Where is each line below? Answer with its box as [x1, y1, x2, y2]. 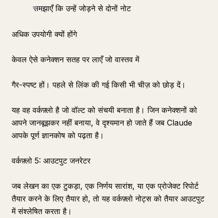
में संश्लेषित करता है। [12, 206, 72, 216]
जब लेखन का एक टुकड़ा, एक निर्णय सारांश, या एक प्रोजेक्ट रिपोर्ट [12, 181, 199, 191]
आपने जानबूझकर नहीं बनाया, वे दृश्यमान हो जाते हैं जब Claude [12, 118, 192, 127]
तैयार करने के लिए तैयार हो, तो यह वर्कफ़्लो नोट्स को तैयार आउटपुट [12, 194, 204, 203]
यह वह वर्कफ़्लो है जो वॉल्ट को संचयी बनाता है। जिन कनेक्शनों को [12, 105, 197, 115]
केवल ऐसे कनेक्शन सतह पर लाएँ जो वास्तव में [12, 54, 139, 64]
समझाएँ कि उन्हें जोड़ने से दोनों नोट [33, 3, 131, 13]
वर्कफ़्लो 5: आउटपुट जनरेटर [12, 156, 91, 165]
